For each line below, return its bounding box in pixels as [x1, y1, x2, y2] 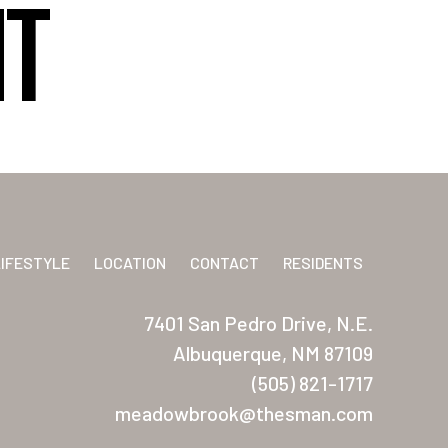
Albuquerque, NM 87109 [172, 341, 373, 365]
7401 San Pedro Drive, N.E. [143, 311, 373, 335]
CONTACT [189, 253, 259, 272]
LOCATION [93, 253, 166, 272]
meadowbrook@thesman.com [114, 401, 373, 425]
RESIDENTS [282, 253, 363, 272]
